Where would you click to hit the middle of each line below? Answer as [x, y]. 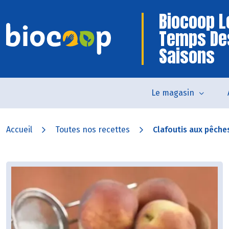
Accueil [19, 130]
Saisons [187, 56]
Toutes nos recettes [93, 130]
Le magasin [173, 93]
